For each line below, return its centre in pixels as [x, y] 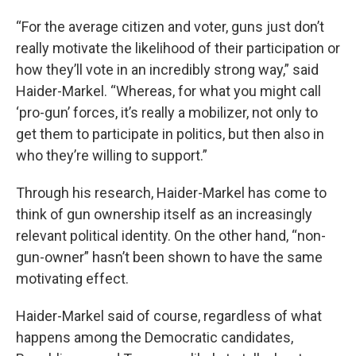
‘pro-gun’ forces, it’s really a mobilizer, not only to [167, 113]
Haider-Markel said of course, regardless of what [169, 316]
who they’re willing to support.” [112, 156]
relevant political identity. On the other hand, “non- [171, 236]
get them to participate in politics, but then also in [170, 134]
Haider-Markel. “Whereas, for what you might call [168, 91]
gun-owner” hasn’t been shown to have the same [169, 257]
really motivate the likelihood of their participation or [178, 48]
